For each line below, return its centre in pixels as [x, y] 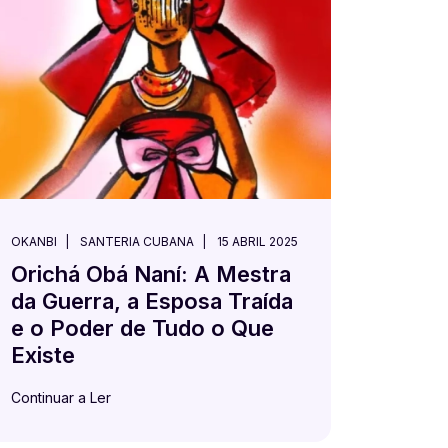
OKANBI [34, 241]
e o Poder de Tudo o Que [142, 328]
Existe [43, 355]
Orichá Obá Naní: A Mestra [151, 274]
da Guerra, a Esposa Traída [152, 301]
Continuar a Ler [61, 397]
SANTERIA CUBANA [137, 241]
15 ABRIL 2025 [257, 241]
